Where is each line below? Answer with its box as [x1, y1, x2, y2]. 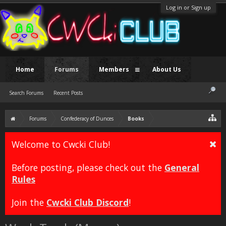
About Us [152, 65, 181, 74]
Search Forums [9, 89, 43, 96]
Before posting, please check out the [12, 161, 164, 174]
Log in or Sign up [166, 4, 211, 11]
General [164, 161, 199, 174]
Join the [12, 196, 46, 208]
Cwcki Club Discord [46, 196, 129, 208]
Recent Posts [53, 89, 83, 96]
